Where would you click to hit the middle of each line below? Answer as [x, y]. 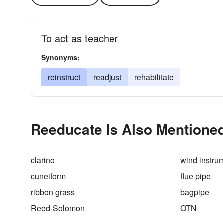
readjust [107, 77]
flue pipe [195, 176]
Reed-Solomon [58, 208]
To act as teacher [80, 38]
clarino [43, 160]
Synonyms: [60, 57]
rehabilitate [154, 77]
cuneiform [48, 176]
